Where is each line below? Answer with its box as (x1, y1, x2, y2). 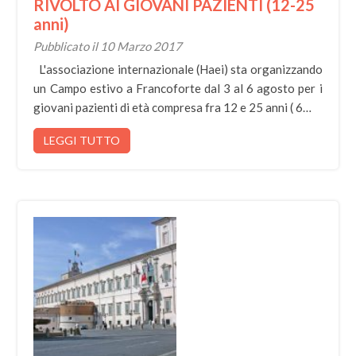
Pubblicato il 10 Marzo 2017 (33, 39, 183, 53)
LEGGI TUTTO (44, 133, 121, 147)
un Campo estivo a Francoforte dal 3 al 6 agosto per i (33, 81, 323, 95)
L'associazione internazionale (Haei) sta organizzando (33, 62, 323, 76)
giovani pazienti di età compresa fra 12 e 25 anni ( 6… (33, 100, 312, 114)
